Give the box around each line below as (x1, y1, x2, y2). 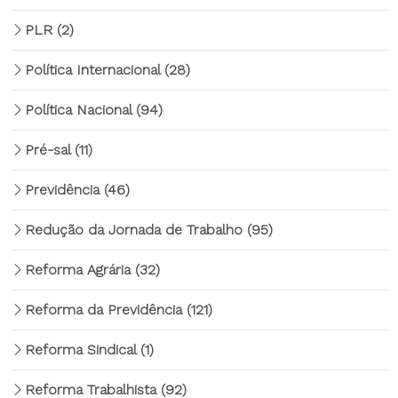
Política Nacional (25, 101, 136, 118)
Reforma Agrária (25, 261, 135, 278)
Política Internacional (25, 61, 164, 78)
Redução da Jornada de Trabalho (25, 221, 247, 238)
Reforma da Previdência (25, 301, 187, 318)
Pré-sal (25, 141, 75, 158)
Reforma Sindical (25, 341, 140, 358)
